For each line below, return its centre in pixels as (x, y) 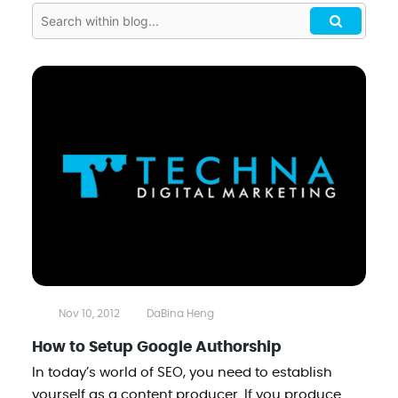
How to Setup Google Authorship (156, 346)
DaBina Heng (180, 313)
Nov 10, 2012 (89, 313)
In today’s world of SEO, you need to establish (182, 372)
